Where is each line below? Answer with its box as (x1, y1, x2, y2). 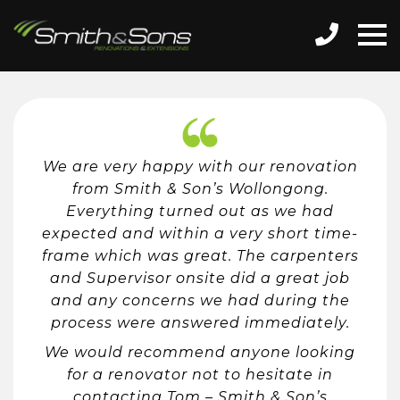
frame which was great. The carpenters (41, 246, 359, 264)
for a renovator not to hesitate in (67, 365, 333, 383)
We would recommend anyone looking (45, 343, 355, 361)
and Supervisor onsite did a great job (50, 269, 350, 287)
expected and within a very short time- (42, 224, 358, 242)
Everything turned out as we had (66, 202, 334, 220)
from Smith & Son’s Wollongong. (71, 179, 329, 197)
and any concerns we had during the (50, 291, 350, 309)
